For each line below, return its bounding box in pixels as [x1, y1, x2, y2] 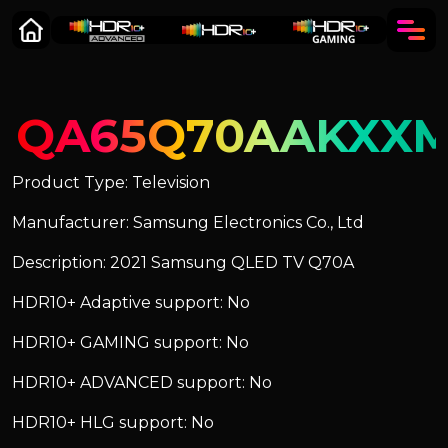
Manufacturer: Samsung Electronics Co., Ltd [12, 213, 364, 232]
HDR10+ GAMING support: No [12, 333, 249, 352]
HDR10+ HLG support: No [12, 413, 214, 432]
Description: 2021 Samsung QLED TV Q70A [12, 253, 354, 272]
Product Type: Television [12, 173, 210, 192]
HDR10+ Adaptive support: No [12, 293, 250, 312]
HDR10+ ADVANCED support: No [12, 373, 272, 392]
